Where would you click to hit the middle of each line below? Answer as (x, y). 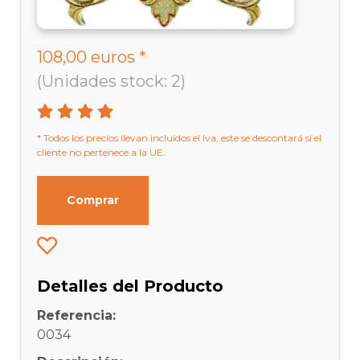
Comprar (93, 200)
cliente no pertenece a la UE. (102, 152)
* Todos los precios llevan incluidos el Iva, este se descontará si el (180, 137)
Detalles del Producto (131, 286)
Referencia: (77, 315)
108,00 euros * (92, 57)
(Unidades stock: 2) (112, 81)
